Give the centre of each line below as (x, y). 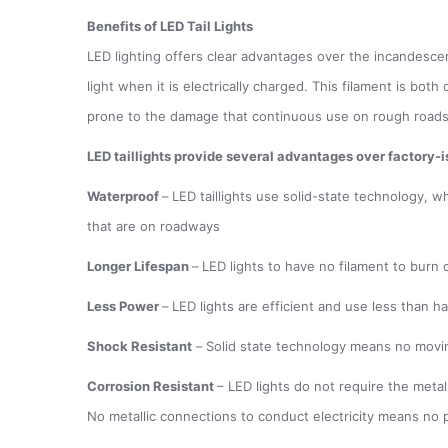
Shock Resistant (139, 345)
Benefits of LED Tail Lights (170, 25)
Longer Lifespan (139, 265)
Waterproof (124, 195)
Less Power (124, 305)
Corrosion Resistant (152, 385)
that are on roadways (153, 225)
